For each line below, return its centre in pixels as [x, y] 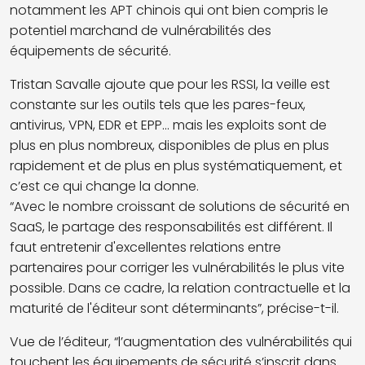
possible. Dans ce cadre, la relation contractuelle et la [180, 288]
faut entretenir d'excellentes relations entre [145, 247]
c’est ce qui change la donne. [106, 186]
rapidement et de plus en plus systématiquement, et [176, 165]
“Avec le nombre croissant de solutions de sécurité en [180, 206]
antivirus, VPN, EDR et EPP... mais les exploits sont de [168, 125]
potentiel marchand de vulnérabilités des [141, 30]
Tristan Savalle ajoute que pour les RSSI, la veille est [170, 84]
